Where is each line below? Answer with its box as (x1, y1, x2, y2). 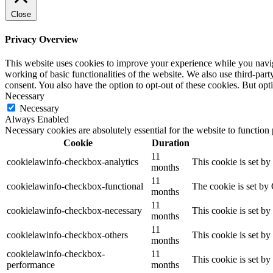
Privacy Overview (5, 34, 79, 44)
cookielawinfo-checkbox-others (7, 229, 128, 240)
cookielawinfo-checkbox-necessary (7, 205, 142, 216)
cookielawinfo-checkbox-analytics (7, 156, 138, 167)
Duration (151, 137, 190, 148)
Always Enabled (5, 113, 69, 124)
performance (7, 259, 55, 270)
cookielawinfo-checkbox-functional (7, 180, 143, 191)
